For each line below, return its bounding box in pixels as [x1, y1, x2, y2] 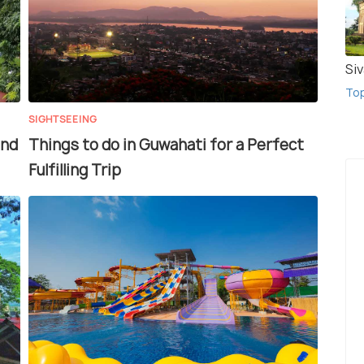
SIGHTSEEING [28, 112, 97, 127]
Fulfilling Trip [28, 160, 121, 181]
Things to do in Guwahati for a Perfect [28, 135, 304, 156]
